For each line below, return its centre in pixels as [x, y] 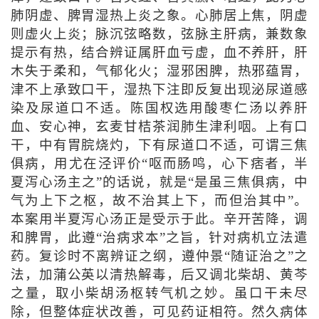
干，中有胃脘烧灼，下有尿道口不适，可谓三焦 [159, 145]
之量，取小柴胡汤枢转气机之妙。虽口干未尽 [159, 293]
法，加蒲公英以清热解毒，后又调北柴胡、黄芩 [159, 274]
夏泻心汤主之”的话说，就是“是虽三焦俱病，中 [159, 182]
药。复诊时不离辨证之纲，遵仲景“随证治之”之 [159, 256]
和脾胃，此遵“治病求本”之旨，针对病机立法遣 [159, 237]
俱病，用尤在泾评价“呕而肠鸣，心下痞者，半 [159, 163]
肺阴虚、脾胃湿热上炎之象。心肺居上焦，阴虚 [159, 15]
